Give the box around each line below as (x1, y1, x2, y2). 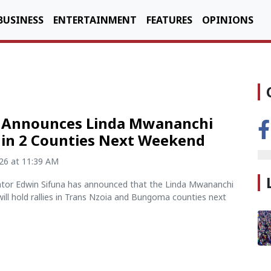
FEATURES (146, 13, 192, 27)
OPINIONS (202, 13, 253, 27)
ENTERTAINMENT (53, 13, 137, 27)
